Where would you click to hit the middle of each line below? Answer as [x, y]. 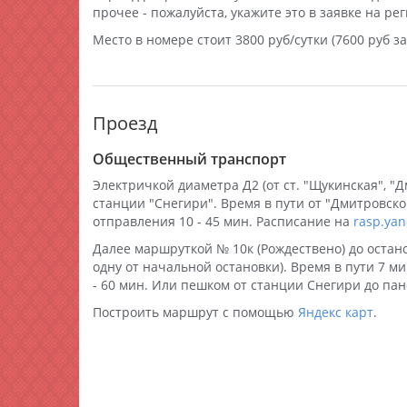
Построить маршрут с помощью [195, 312]
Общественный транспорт [189, 159]
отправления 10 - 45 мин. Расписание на [223, 221]
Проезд [125, 123]
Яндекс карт [336, 312]
